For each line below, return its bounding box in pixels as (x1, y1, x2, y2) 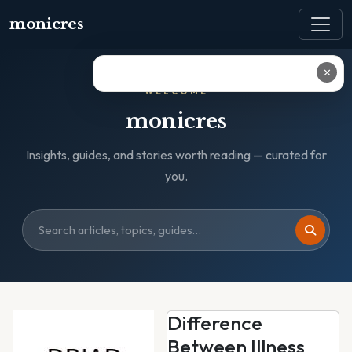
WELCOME (144, 86, 208, 97)
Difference (167, 310, 262, 335)
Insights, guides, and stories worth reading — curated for (25, 147, 327, 163)
